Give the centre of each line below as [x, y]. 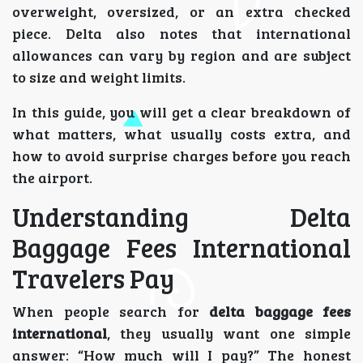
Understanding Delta [181, 216]
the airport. [52, 177]
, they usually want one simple [229, 333]
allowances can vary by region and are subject [181, 55]
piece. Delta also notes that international [181, 33]
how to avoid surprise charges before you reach [181, 155]
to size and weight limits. [99, 77]
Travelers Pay [93, 278]
